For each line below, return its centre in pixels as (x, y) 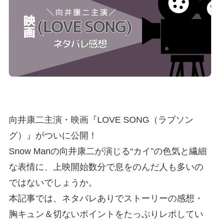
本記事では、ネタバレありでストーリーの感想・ (106, 199)
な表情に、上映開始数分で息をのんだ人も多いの (106, 167)
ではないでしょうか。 (53, 183)
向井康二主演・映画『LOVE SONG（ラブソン (101, 120)
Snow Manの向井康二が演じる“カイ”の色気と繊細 (108, 151)
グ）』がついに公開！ (53, 136)
